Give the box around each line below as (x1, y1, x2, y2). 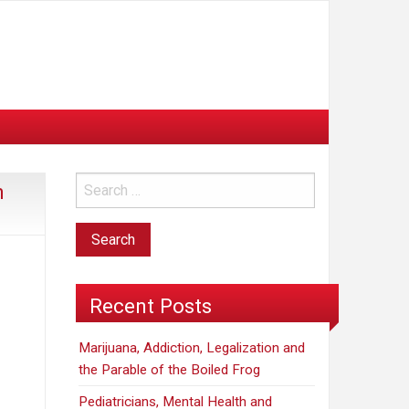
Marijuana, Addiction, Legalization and (79, 340, 306, 357)
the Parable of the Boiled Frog (79, 362, 261, 379)
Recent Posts (89, 293, 212, 318)
